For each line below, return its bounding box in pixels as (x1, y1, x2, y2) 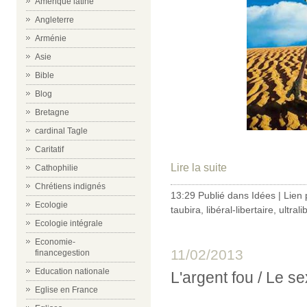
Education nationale (35, 267, 110, 276)
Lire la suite (171, 161, 227, 173)
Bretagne (35, 108, 69, 117)
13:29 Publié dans (171, 189, 251, 201)
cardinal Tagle (35, 126, 88, 136)
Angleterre (35, 15, 74, 25)
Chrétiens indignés (35, 182, 106, 191)
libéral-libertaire (206, 204, 273, 215)
